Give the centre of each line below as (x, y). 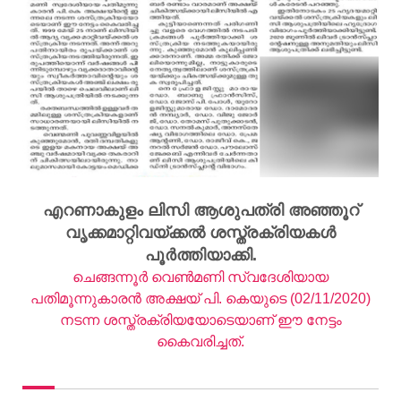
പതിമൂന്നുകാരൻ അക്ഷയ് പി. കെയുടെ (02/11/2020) (200, 299)
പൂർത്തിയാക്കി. (200, 256)
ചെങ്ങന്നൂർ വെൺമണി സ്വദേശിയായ (200, 277)
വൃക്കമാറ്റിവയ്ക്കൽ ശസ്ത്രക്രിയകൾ (200, 233)
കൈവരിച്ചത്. (200, 342)
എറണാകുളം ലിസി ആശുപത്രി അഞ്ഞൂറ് (200, 211)
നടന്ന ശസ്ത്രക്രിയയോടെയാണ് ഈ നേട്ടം (200, 320)
